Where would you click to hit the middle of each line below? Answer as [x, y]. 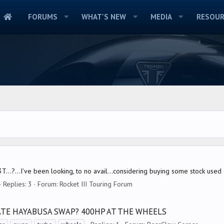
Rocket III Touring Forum [96, 184]
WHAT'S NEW [104, 17]
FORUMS [42, 17]
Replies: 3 [17, 184]
